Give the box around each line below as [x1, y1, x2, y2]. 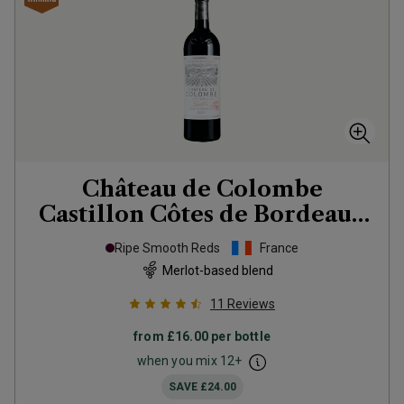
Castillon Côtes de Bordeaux [38, 201, 366, 227]
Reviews [227, 297, 275, 311]
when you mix [136, 353, 220, 368]
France [260, 241, 298, 255]
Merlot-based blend [161, 262, 273, 278]
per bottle [208, 329, 271, 344]
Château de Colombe [81, 176, 323, 202]
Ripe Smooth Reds [115, 241, 220, 255]
